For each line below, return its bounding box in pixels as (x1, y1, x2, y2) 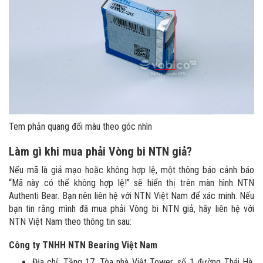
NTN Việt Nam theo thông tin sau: (9, 216, 131, 228)
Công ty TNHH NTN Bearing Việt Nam (9, 240, 157, 251)
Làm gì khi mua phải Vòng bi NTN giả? (9, 144, 192, 159)
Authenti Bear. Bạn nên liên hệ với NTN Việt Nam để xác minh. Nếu (9, 190, 254, 202)
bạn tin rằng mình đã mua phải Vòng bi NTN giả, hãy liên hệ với (9, 203, 254, 215)
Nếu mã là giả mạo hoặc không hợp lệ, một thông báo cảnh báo (9, 164, 254, 176)
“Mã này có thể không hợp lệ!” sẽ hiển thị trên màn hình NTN (9, 177, 254, 189)
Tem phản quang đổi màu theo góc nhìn (9, 121, 152, 133)
